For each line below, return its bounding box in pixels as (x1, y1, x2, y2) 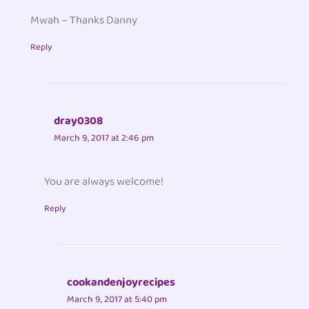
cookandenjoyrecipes (66, 272, 175, 292)
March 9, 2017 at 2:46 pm (53, 130, 154, 146)
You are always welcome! (43, 172, 163, 191)
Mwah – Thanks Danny (30, 11, 138, 30)
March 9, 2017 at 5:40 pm (66, 291, 167, 307)
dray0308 (53, 112, 103, 131)
